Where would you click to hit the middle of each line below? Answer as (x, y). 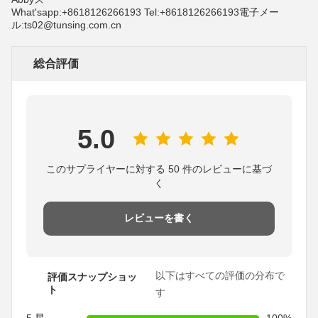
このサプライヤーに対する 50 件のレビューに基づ (159, 169)
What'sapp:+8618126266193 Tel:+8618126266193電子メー (145, 12)
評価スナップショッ (92, 277)
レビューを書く (159, 219)
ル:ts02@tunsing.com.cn (66, 25)
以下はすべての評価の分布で (220, 276)
